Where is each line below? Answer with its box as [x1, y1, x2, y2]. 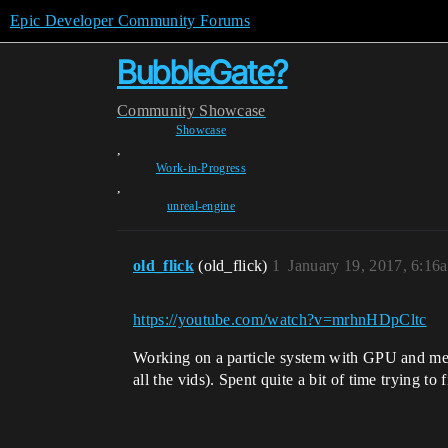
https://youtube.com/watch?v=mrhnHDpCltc [133, 311, 427, 328]
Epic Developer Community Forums [10, 12, 250, 29]
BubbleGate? [117, 53, 288, 92]
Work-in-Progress [155, 161, 247, 175]
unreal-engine [166, 199, 236, 213]
